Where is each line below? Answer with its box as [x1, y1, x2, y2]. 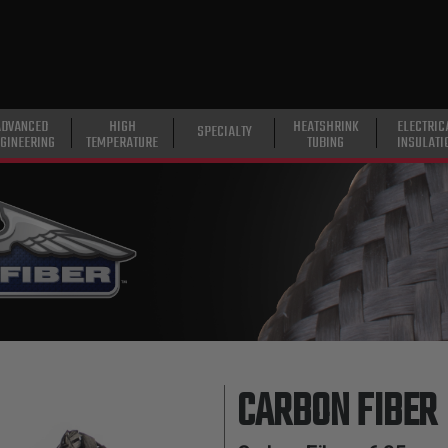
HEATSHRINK [292, 114, 359, 139]
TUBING [307, 130, 345, 155]
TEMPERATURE [86, 130, 159, 155]
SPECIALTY [196, 119, 252, 144]
